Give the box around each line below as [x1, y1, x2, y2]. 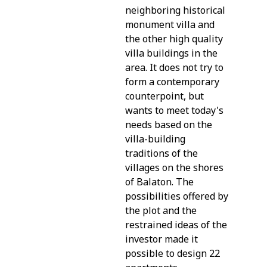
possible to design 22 [125, 246, 220, 260]
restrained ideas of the [125, 218, 227, 231]
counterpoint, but [125, 89, 204, 103]
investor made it [125, 232, 198, 246]
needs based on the [125, 117, 212, 131]
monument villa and [125, 17, 215, 31]
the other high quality [125, 32, 223, 45]
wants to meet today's [125, 103, 223, 117]
